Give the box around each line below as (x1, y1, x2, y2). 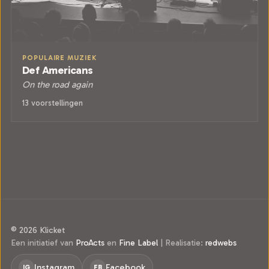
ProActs (76, 237, 104, 248)
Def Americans (22, 63, 93, 77)
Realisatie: (163, 237, 205, 248)
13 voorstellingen (22, 97, 83, 108)
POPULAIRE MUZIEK (22, 53, 97, 62)
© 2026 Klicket (11, 225, 65, 235)
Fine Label (119, 237, 158, 248)
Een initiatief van (11, 237, 76, 248)
